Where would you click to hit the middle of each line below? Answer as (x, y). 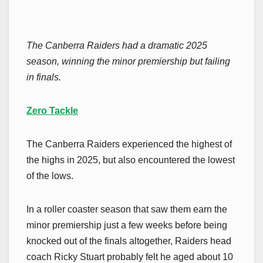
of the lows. (50, 176)
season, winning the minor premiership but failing (128, 61)
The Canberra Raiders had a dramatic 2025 (117, 45)
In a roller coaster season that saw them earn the (127, 209)
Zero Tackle (52, 110)
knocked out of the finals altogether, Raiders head (129, 241)
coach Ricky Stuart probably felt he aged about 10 (130, 257)
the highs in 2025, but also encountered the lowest (131, 160)
